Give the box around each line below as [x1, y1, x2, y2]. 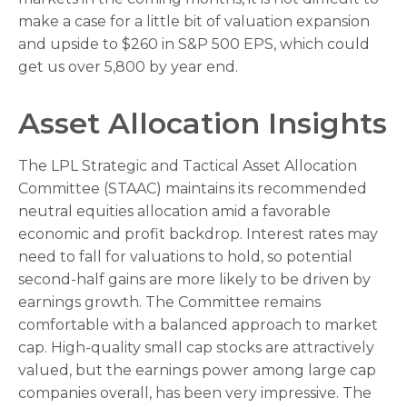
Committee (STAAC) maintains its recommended [18, 180, 367, 198]
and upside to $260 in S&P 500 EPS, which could [18, 35, 370, 54]
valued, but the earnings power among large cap [18, 362, 376, 380]
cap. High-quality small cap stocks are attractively [18, 339, 374, 357]
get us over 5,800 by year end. [18, 58, 238, 76]
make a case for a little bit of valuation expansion [18, 13, 370, 31]
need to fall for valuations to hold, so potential [18, 248, 352, 266]
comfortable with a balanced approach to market [18, 316, 378, 334]
